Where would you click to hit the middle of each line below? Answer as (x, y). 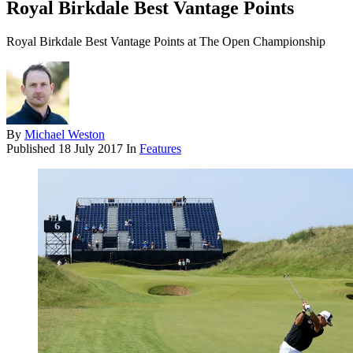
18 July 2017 (91, 149)
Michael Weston (65, 135)
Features (160, 149)
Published (32, 149)
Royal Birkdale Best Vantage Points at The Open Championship (166, 42)
